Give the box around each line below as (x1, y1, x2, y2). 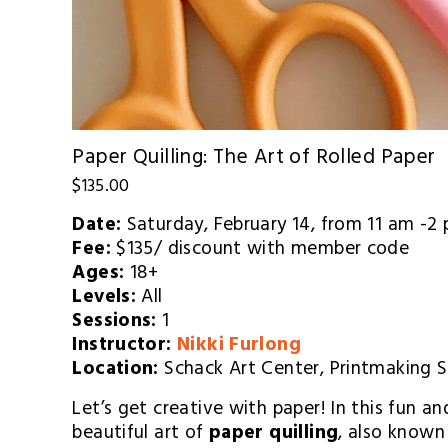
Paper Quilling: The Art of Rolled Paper (72, 139, 436, 179)
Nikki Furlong (177, 328, 301, 365)
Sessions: (72, 304, 163, 341)
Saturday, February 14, (126, 208, 316, 245)
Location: (72, 352, 165, 389)
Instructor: (72, 328, 177, 365)
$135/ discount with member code (116, 232, 410, 269)
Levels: (72, 280, 142, 317)
